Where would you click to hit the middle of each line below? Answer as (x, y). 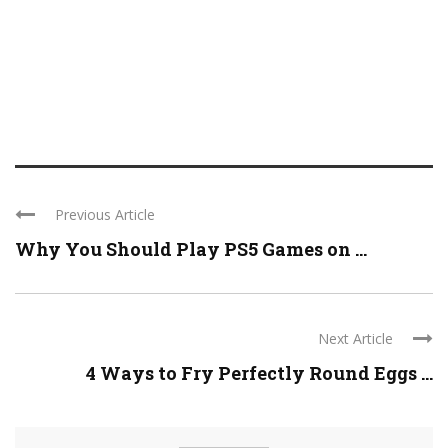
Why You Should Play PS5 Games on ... (191, 249)
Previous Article (105, 214)
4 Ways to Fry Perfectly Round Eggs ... (259, 373)
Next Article (355, 338)
